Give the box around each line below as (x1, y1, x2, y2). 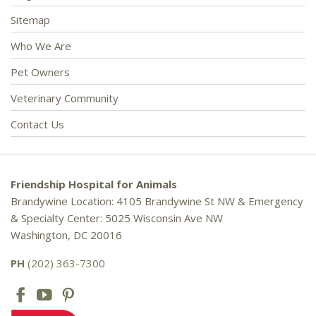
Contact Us (11, 116, 64, 131)
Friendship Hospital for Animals (11, 176, 177, 191)
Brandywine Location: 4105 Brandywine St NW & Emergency (11, 193, 303, 208)
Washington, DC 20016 (11, 227, 122, 242)
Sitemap (11, 12, 50, 27)
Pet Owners (11, 64, 70, 79)
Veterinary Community (11, 90, 119, 105)
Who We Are (11, 38, 71, 53)
